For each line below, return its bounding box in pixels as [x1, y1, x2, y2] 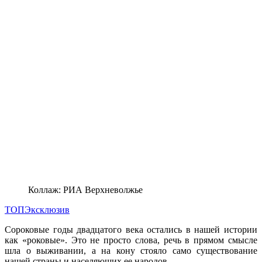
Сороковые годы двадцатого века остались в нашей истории [5, 224, 257, 235]
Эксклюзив [25, 204, 70, 215]
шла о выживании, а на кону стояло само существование [5, 245, 257, 256]
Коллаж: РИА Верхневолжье [28, 184, 143, 195]
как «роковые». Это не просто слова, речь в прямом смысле [5, 235, 257, 245]
